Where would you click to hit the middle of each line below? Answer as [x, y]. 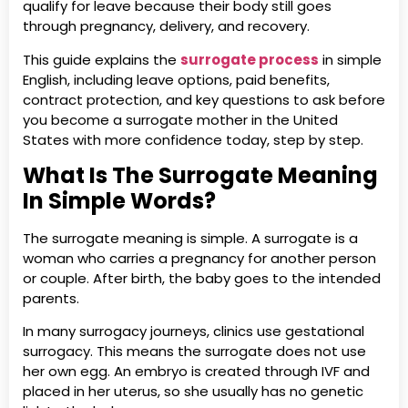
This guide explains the [102, 59]
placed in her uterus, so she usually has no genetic [193, 392]
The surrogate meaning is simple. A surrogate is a [190, 238]
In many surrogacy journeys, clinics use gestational [194, 331]
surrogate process [250, 59]
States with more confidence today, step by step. [193, 139]
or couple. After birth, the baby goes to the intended [202, 278]
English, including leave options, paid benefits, [176, 79]
